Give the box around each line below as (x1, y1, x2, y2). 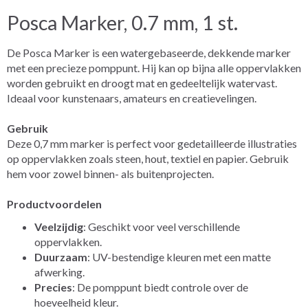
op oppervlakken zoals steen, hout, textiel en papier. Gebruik (7, 151, 289, 165)
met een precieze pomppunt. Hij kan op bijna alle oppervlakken (7, 60, 301, 74)
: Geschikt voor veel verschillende (83, 219, 240, 233)
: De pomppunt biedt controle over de (72, 280, 248, 294)
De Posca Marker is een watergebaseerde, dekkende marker (7, 45, 291, 59)
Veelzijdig (34, 219, 83, 233)
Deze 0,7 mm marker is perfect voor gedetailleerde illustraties (7, 136, 297, 150)
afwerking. (34, 265, 85, 278)
